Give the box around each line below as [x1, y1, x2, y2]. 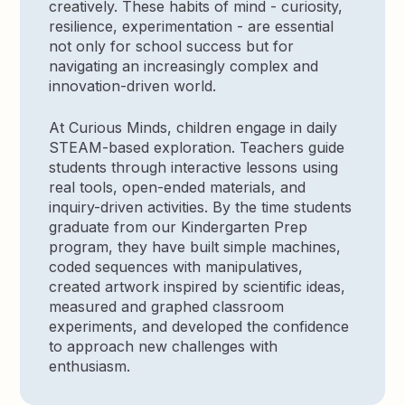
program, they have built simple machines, [49, 237, 342, 256]
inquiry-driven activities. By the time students [49, 197, 353, 216]
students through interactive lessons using [49, 157, 339, 176]
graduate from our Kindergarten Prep [49, 217, 308, 236]
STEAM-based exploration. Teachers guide [49, 137, 345, 156]
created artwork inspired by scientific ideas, [49, 277, 346, 296]
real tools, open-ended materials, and [49, 177, 306, 196]
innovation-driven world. [49, 76, 217, 95]
